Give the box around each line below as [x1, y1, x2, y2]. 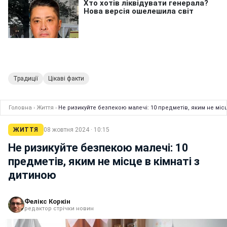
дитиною [8, 169, 56, 182]
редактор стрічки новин [24, 205, 94, 212]
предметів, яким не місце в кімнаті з [8, 155, 200, 168]
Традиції [13, 75, 38, 83]
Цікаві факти [48, 75, 84, 83]
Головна [9, 104, 32, 111]
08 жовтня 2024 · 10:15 [43, 126, 109, 134]
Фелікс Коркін [24, 198, 70, 206]
